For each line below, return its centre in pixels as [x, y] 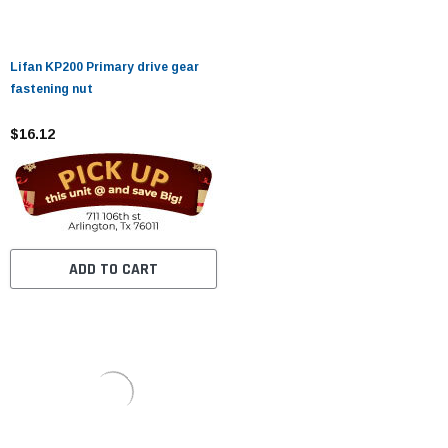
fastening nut [51, 89]
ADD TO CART [113, 270]
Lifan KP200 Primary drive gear [104, 67]
